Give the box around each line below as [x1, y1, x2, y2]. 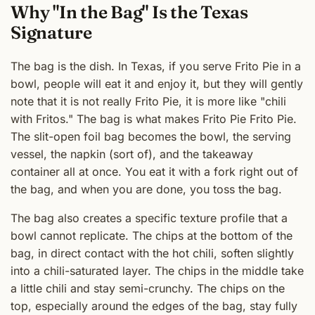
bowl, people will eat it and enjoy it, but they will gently [11, 76, 303, 91]
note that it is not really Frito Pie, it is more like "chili [11, 94, 286, 108]
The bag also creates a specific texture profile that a [11, 210, 288, 225]
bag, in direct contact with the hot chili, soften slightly [11, 245, 294, 260]
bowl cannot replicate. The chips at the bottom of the [11, 228, 292, 243]
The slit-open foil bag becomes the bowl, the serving [11, 129, 291, 143]
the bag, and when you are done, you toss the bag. [11, 181, 282, 196]
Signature [11, 22, 92, 44]
